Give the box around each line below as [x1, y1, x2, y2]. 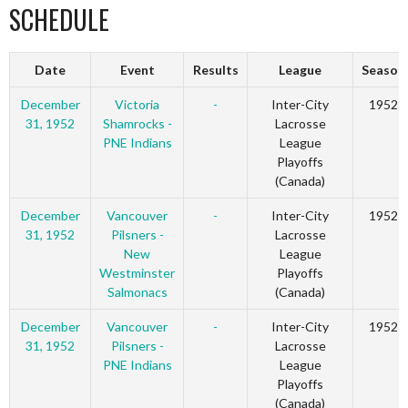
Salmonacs [107, 284, 168, 301]
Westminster [99, 265, 175, 281]
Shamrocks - [102, 116, 172, 132]
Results [192, 62, 239, 78]
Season [362, 62, 405, 78]
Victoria [115, 97, 159, 113]
